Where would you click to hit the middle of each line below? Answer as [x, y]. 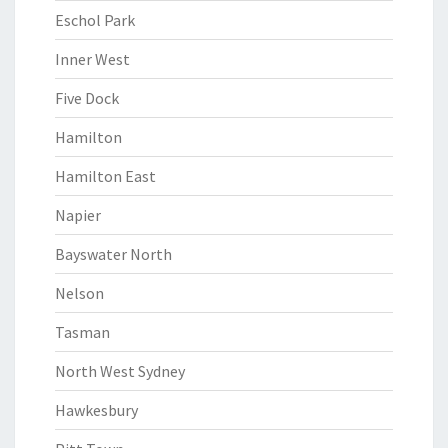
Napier [78, 215]
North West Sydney [120, 371]
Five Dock [87, 98]
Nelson [79, 293]
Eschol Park [95, 20]
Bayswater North [113, 254]
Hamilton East [105, 176]
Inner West [92, 59]
